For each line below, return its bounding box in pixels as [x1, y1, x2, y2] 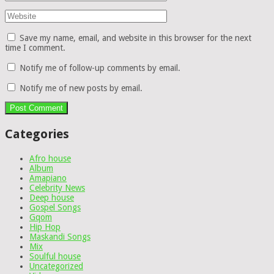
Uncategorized [29, 261, 83, 272]
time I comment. [5, 43, 65, 53]
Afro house [29, 154, 71, 164]
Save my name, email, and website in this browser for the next [20, 33, 251, 43]
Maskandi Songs [29, 232, 91, 242]
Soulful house [29, 251, 81, 262]
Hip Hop [29, 222, 61, 232]
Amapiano [29, 173, 67, 183]
